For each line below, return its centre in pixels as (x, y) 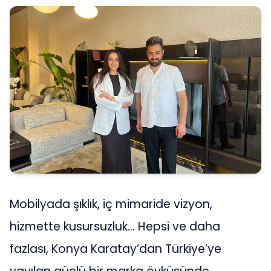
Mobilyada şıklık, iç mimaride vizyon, (111, 204)
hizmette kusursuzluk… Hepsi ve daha (115, 226)
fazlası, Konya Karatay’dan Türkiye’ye (116, 249)
